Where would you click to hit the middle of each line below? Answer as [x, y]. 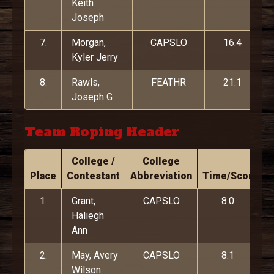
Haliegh [88, 216]
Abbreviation [161, 176]
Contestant [93, 176]
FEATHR [168, 82]
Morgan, [89, 43]
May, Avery [95, 255]
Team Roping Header [102, 132]
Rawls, [86, 82]
